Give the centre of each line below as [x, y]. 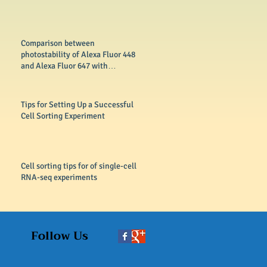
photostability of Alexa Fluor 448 [78, 55]
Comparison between [58, 43]
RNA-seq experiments [59, 177]
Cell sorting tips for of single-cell [79, 166]
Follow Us [60, 236]
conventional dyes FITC [62, 77]
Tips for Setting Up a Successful [77, 105]
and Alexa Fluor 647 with [64, 66]
